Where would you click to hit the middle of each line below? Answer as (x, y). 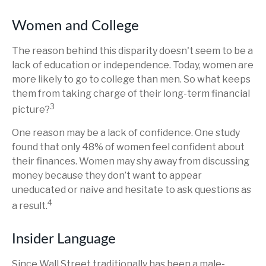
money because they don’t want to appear (107, 176)
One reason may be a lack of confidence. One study (126, 133)
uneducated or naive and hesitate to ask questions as (132, 190)
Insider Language (64, 240)
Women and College (75, 26)
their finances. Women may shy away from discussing (131, 161)
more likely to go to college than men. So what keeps (131, 79)
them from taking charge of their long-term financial (131, 93)
